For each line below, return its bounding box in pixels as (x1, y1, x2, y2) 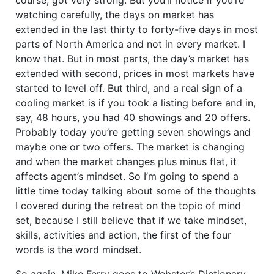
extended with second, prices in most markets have (15, 67, 254, 80)
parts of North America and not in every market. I (15, 37, 245, 50)
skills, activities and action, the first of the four (15, 228, 231, 241)
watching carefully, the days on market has (15, 8, 214, 21)
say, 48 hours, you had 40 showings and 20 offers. (15, 111, 250, 124)
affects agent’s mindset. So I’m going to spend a (15, 169, 239, 182)
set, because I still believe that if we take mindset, (15, 213, 246, 226)
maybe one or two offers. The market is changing (15, 140, 245, 153)
